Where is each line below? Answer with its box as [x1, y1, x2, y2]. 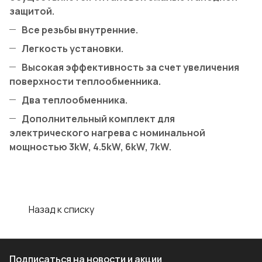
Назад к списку [29, 203, 94, 216]
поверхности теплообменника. [9, 75, 161, 88]
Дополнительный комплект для [22, 112, 175, 126]
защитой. [9, 5, 54, 18]
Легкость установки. [22, 42, 123, 56]
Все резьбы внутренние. [22, 23, 138, 37]
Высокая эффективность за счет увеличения [22, 61, 239, 74]
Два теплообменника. [22, 94, 127, 107]
